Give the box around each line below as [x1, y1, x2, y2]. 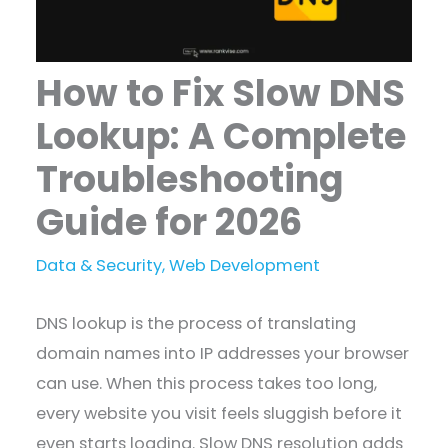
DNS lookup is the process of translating [36, 312, 357, 336]
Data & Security [36, 253, 163, 277]
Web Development [169, 253, 321, 277]
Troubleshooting [36, 153, 345, 205]
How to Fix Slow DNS [36, 67, 406, 119]
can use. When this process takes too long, [36, 372, 378, 396]
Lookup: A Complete [36, 110, 407, 162]
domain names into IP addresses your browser [36, 342, 410, 366]
